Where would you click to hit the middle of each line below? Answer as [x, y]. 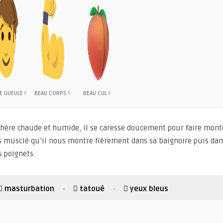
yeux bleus [149, 189]
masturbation [29, 189]
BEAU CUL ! [97, 94]
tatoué [92, 189]
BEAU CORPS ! [52, 94]
